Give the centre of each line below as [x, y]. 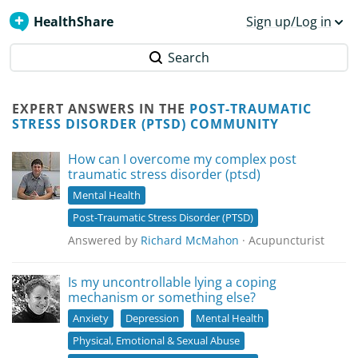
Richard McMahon [190, 240]
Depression [152, 318]
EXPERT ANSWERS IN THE [101, 109]
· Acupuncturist [282, 240]
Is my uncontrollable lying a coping [172, 282]
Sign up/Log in [289, 22]
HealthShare [74, 22]
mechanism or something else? [162, 297]
